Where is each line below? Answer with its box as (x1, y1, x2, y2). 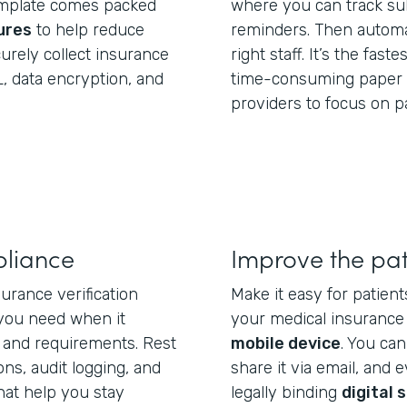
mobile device (231, 333, 341, 353)
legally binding (231, 382, 342, 402)
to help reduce (32, 20, 144, 40)
